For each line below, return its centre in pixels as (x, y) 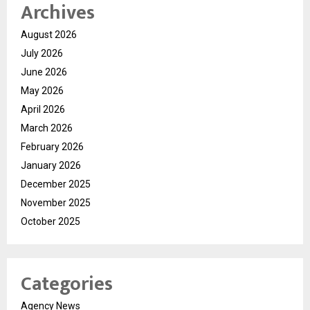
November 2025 (56, 202)
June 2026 (44, 72)
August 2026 (49, 34)
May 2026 (42, 90)
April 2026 (43, 109)
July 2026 (42, 53)
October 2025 (51, 221)
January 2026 (51, 165)
